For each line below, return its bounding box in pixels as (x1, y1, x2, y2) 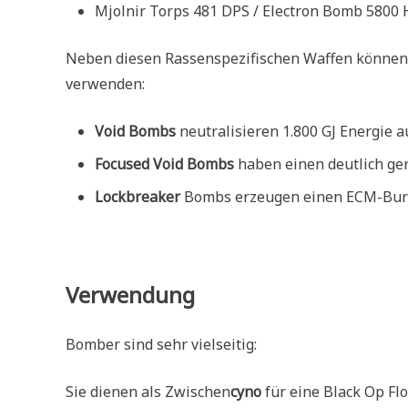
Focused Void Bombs (95, 153, 234, 174)
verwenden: (66, 73, 145, 94)
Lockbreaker (95, 186, 180, 207)
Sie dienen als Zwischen (66, 382, 230, 403)
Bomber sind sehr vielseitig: (66, 334, 257, 355)
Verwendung (66, 279, 195, 310)
